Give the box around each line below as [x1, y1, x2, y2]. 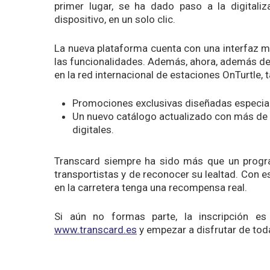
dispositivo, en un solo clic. [54, 13, 175, 26]
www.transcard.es [54, 223, 137, 236]
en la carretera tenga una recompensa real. [54, 181, 247, 194]
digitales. [72, 124, 114, 136]
